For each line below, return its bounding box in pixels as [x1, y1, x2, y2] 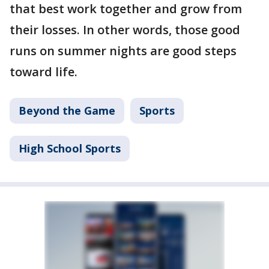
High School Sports [19, 141, 121, 156]
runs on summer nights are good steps [10, 42, 237, 59]
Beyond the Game [19, 103, 115, 118]
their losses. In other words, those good [10, 21, 240, 38]
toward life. [10, 63, 77, 80]
